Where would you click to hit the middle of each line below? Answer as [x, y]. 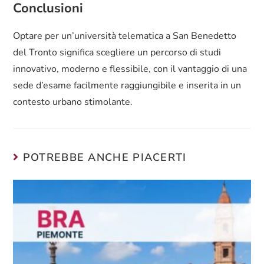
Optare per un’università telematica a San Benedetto [125, 36]
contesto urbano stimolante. [73, 102]
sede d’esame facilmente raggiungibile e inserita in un [127, 86]
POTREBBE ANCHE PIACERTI [105, 158]
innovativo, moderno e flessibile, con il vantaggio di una [130, 69]
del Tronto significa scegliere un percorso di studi [117, 53]
